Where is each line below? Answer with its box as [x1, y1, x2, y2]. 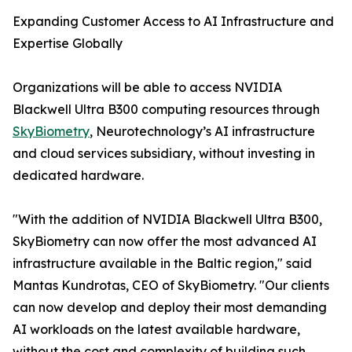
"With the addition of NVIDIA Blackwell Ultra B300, [13, 211, 322, 228]
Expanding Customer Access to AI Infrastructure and [13, 13, 334, 30]
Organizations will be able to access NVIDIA [13, 79, 282, 96]
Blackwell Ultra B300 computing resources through [13, 101, 320, 118]
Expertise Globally [13, 35, 123, 52]
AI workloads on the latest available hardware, [13, 321, 300, 338]
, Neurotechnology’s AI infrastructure [90, 123, 315, 140]
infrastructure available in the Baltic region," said [13, 255, 312, 272]
